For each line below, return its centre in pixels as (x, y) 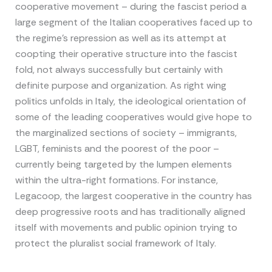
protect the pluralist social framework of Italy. (115, 243)
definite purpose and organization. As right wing (121, 86)
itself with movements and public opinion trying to (126, 228)
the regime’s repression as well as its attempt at (121, 38)
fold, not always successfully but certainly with (119, 70)
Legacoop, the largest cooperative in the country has (133, 196)
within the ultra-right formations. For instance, (116, 180)
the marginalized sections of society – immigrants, (126, 133)
